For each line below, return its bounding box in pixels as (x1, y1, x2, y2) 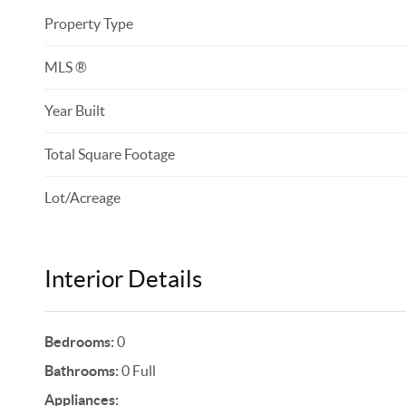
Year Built (43, 102, 105, 119)
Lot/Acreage (43, 189, 121, 206)
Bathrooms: (43, 362, 119, 379)
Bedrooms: (43, 333, 114, 350)
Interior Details (43, 266, 202, 292)
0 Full (118, 362, 156, 379)
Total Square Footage (43, 146, 175, 162)
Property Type (43, 15, 133, 32)
